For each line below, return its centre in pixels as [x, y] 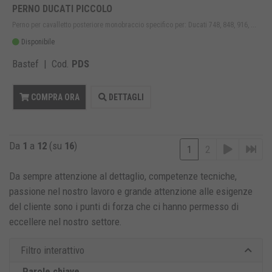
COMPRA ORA [54, 97]
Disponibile [37, 42]
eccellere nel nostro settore [64, 222]
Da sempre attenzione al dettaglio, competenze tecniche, [123, 176]
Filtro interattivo [52, 250]
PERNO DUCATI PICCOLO [62, 9]
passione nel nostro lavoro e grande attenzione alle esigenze [131, 192]
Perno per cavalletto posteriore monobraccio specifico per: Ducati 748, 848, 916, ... [134, 25]
